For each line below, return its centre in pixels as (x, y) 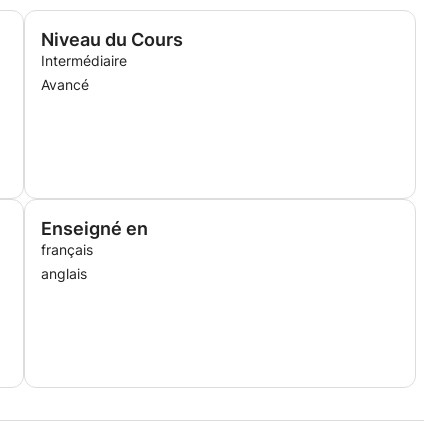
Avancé (65, 84)
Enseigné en (94, 228)
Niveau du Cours (112, 39)
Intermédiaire (84, 60)
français (67, 249)
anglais (64, 273)
